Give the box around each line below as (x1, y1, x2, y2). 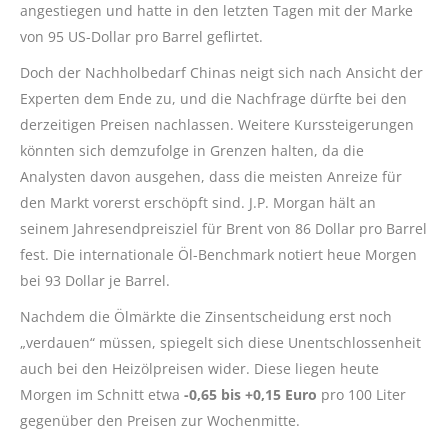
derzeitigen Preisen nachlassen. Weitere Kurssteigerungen (20, 114, 414, 134)
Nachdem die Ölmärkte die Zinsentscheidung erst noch (20, 306, 392, 326)
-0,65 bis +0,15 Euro (180, 384, 317, 404)
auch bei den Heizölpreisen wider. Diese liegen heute (20, 358, 379, 378)
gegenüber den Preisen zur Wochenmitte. (20, 410, 300, 430)
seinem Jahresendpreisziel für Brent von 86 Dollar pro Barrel (20, 218, 427, 238)
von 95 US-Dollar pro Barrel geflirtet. (20, 26, 263, 46)
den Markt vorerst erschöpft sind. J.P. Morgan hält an (20, 192, 376, 212)
